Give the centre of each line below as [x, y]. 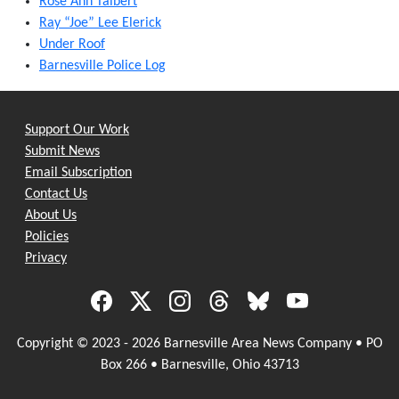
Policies [47, 236]
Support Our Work [77, 130]
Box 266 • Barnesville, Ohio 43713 [199, 365]
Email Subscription [78, 172]
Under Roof [72, 44]
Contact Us [56, 194]
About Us [51, 215]
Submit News [62, 151]
